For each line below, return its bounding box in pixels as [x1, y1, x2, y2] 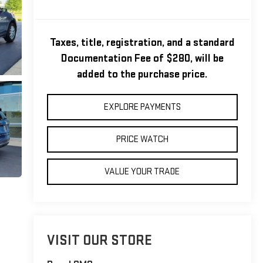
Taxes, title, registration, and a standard [49, 35, 235, 49]
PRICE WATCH [116, 133, 168, 145]
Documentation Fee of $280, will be [60, 51, 224, 65]
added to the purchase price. [76, 67, 208, 81]
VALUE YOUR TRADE [104, 166, 180, 177]
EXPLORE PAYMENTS [103, 101, 181, 113]
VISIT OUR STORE [46, 232, 152, 249]
